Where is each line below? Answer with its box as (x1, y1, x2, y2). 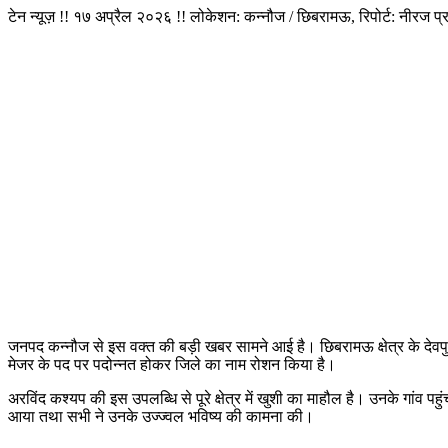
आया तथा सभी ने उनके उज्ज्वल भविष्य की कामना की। (8, 408, 314, 426)
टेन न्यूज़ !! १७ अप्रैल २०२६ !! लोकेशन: (8, 8, 244, 26)
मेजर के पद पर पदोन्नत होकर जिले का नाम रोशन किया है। (8, 356, 336, 374)
